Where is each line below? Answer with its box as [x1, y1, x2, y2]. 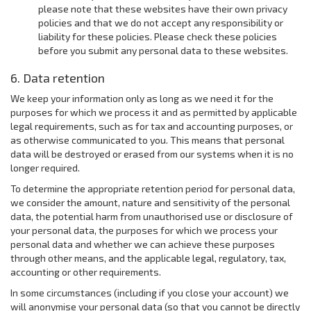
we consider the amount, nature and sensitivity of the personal [10, 196, 290, 208]
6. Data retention [10, 70, 105, 85]
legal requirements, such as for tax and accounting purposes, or [10, 120, 293, 132]
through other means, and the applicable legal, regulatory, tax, [10, 252, 286, 264]
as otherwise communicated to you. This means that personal [10, 134, 285, 146]
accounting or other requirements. [10, 266, 161, 278]
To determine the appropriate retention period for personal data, [10, 183, 295, 194]
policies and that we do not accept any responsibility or [38, 17, 283, 28]
